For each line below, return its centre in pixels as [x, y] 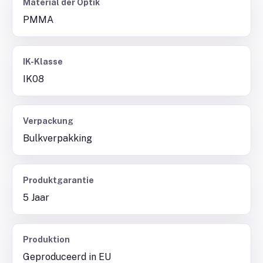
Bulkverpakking [58, 138]
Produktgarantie [58, 180]
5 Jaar [36, 198]
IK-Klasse [43, 62]
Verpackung [48, 121]
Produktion [46, 240]
